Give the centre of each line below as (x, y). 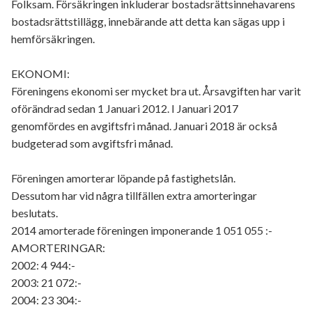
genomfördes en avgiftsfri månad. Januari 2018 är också (144, 126)
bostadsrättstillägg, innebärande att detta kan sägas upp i (148, 22)
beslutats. (34, 213)
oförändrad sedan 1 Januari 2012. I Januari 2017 (125, 109)
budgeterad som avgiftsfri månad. (92, 143)
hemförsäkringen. (53, 39)
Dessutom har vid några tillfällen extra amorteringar (134, 196)
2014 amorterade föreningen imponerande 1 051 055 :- (142, 231)
